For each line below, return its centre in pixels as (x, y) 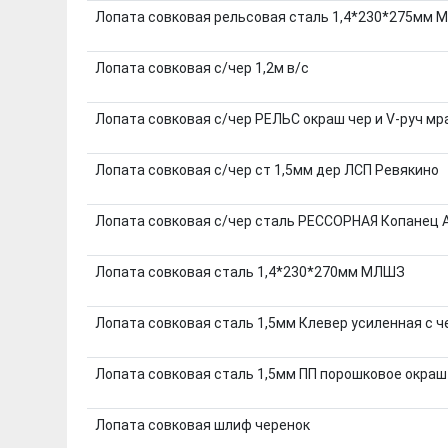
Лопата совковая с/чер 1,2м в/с (201, 67)
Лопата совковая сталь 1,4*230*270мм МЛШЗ (249, 271)
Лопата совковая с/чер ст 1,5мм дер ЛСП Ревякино (266, 169)
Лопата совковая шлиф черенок (202, 424)
